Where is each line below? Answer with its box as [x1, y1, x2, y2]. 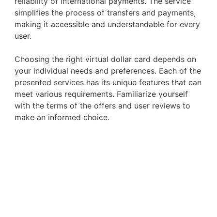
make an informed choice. [15, 112, 109, 122]
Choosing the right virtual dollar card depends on [15, 54, 196, 64]
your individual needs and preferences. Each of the [15, 66, 201, 76]
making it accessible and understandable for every [15, 19, 200, 29]
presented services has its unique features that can [15, 77, 201, 87]
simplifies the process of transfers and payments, [15, 8, 196, 17]
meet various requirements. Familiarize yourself [15, 89, 188, 99]
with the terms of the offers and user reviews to [15, 101, 190, 110]
